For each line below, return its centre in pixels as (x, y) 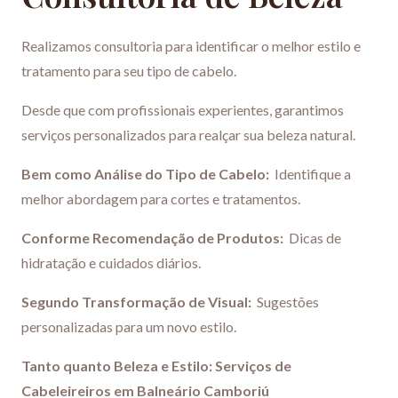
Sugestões (285, 302)
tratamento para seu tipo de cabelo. (129, 71)
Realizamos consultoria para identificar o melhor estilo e (191, 46)
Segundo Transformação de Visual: (136, 302)
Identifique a (310, 174)
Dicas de (312, 238)
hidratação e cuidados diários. (111, 263)
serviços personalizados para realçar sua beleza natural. (188, 135)
